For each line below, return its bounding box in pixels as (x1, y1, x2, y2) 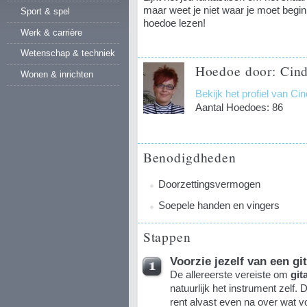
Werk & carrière (21, 27, 82, 38)
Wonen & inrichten (21, 69, 93, 80)
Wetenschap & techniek (21, 48, 115, 59)
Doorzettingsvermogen (158, 177, 260, 190)
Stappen (143, 227, 191, 245)
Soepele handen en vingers (158, 199, 280, 211)
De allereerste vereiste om (169, 268, 291, 280)
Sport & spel (21, 5, 70, 16)
